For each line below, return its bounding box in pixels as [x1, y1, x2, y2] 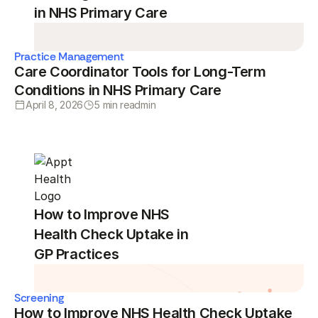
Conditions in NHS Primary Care [14, 82, 222, 99]
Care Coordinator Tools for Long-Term [14, 63, 266, 80]
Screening [14, 290, 64, 305]
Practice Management [14, 49, 124, 64]
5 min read [94, 99, 141, 111]
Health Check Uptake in [34, 226, 189, 243]
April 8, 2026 [26, 99, 84, 111]
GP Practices [34, 246, 119, 263]
